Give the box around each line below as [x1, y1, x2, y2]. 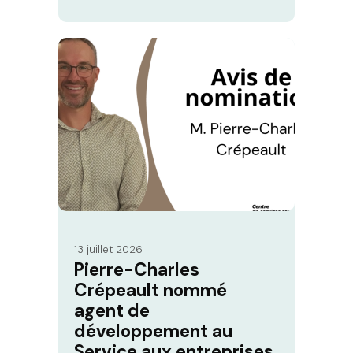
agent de [74, 299, 150, 323]
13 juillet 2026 [74, 243, 143, 257]
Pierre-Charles [74, 258, 199, 282]
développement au [74, 320, 232, 344]
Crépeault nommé [74, 279, 227, 303]
